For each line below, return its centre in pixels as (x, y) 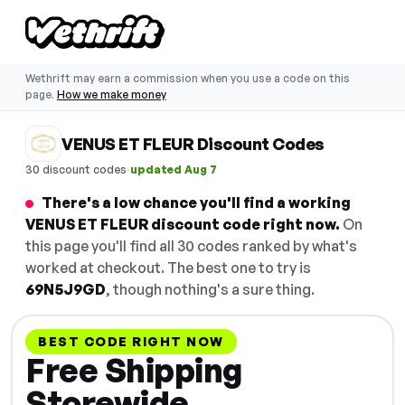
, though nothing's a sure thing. (210, 289)
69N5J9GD (66, 289)
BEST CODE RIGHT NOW (131, 341)
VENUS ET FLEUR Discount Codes (193, 144)
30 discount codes (76, 169)
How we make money (112, 94)
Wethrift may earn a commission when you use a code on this (188, 78)
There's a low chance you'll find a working (196, 202)
